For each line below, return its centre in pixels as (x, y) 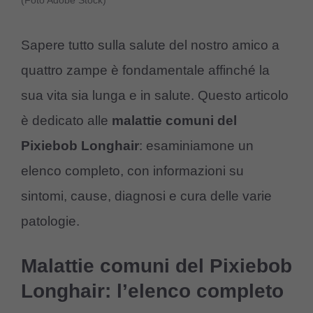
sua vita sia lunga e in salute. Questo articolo (155, 95)
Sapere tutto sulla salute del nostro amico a (150, 45)
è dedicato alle (66, 120)
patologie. (50, 221)
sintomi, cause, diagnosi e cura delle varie (146, 196)
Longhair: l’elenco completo (152, 291)
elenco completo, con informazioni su (132, 170)
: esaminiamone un (196, 145)
